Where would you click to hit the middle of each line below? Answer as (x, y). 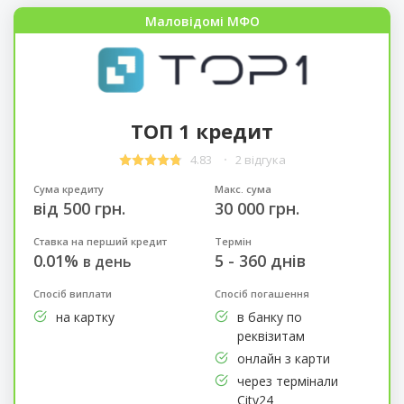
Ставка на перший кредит (100, 242)
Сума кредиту (68, 189)
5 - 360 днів (260, 261)
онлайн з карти (283, 359)
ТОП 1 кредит (202, 131)
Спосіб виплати (72, 294)
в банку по (269, 317)
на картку (85, 317)
